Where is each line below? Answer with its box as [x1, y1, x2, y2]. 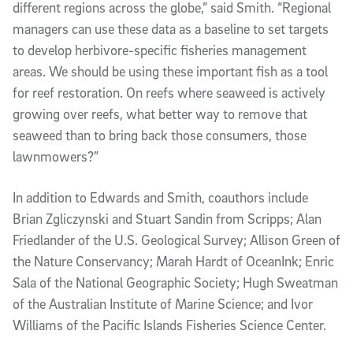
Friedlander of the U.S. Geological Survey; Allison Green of [13, 231, 340, 248]
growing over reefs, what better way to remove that [13, 105, 307, 122]
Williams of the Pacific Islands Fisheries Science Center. [13, 316, 326, 333]
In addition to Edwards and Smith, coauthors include [13, 188, 308, 206]
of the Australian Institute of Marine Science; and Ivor [13, 295, 313, 312]
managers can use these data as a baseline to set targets [13, 20, 329, 37]
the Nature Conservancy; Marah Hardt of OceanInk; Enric [13, 252, 334, 269]
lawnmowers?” [13, 147, 98, 165]
